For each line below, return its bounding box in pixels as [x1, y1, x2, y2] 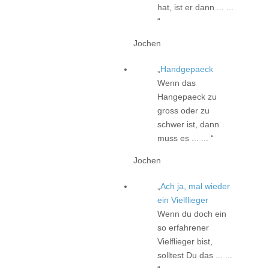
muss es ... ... [157, 133, 211, 143]
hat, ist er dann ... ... [157, 2, 234, 12]
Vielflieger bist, [157, 236, 213, 246]
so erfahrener [157, 222, 209, 232]
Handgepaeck [160, 64, 213, 74]
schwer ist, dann [157, 119, 219, 129]
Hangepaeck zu [157, 91, 217, 101]
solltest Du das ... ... [157, 250, 232, 260]
